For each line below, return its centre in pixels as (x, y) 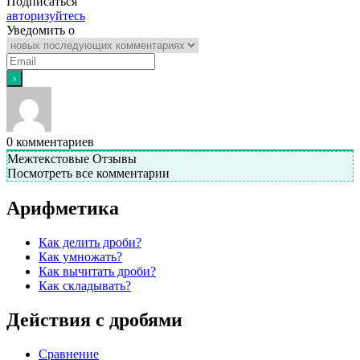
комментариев (53, 142)
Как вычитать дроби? (97, 272)
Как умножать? (80, 257)
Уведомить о (41, 31)
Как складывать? (85, 286)
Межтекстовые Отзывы (72, 159)
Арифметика (63, 209)
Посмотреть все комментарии (88, 174)
